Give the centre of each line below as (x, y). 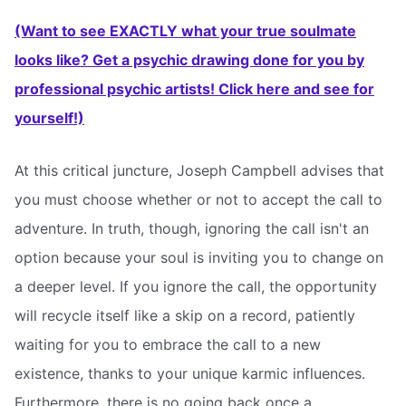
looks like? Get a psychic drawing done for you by (189, 60)
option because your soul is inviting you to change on (199, 257)
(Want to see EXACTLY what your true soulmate (185, 31)
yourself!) (49, 118)
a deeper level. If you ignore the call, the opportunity (196, 286)
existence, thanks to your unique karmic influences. (190, 373)
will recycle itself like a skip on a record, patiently (185, 315)
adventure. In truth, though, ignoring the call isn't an (192, 228)
